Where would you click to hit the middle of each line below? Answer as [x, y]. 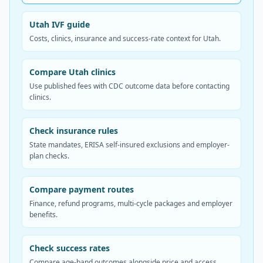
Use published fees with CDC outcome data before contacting [129, 86]
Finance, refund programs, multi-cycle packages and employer [131, 203]
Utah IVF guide [60, 24]
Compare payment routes [82, 189]
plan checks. [49, 156]
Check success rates [70, 248]
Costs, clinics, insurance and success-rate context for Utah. [125, 38]
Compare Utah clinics [73, 72]
